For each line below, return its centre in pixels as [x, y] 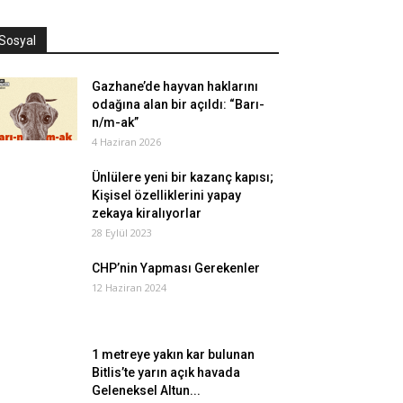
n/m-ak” [115, 123]
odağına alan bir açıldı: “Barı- [178, 105]
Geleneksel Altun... [146, 391]
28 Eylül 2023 [122, 233]
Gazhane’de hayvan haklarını [175, 87]
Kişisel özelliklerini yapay [166, 196]
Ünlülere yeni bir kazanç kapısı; [183, 178]
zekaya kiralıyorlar [147, 214]
